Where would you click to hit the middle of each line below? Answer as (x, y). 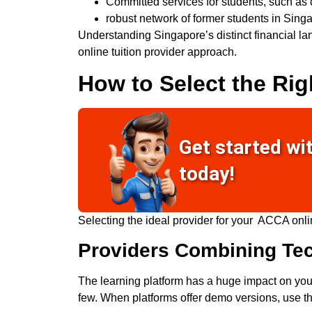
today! (207, 173)
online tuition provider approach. (157, 52)
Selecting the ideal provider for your (168, 221)
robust (121, 18)
